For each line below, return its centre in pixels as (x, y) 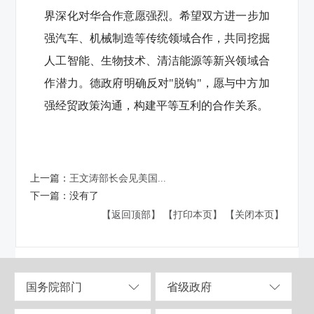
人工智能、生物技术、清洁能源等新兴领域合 (157, 60)
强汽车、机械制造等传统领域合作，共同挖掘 (157, 38)
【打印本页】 (192, 214)
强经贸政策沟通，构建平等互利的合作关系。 (157, 105)
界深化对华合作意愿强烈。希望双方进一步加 (157, 15)
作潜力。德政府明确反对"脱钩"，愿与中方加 (157, 83)
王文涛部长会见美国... (118, 178)
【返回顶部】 (131, 214)
